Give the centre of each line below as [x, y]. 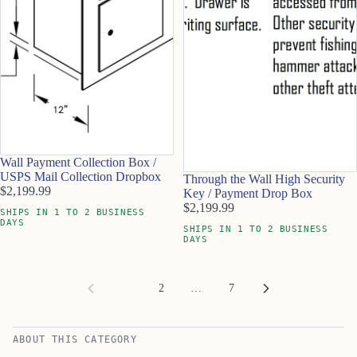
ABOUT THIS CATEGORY [75, 339]
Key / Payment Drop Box [248, 193]
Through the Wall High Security [264, 178]
